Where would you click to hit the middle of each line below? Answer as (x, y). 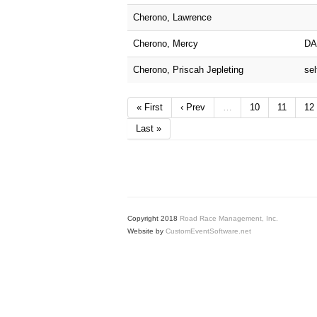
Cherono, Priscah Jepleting (188, 69)
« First (150, 107)
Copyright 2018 (154, 218)
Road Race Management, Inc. (229, 218)
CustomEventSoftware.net (208, 231)
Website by (146, 231)
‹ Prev (193, 107)
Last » (149, 128)
